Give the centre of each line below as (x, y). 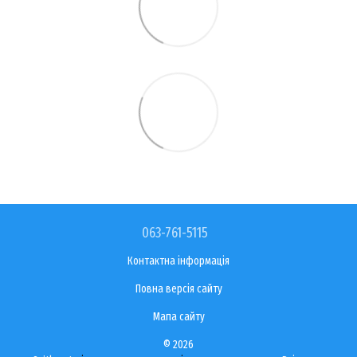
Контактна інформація (178, 261)
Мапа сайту (178, 316)
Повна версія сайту (178, 288)
